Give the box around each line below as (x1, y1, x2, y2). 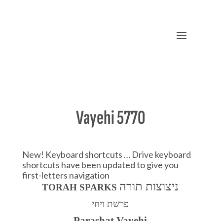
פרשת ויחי (92, 199, 129, 210)
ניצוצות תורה (119, 180, 179, 193)
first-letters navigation (22, 170, 110, 181)
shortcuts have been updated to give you (22, 159, 179, 170)
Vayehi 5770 (75, 106, 145, 130)
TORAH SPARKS (42, 182, 120, 192)
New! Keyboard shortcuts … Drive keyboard (22, 149, 191, 160)
